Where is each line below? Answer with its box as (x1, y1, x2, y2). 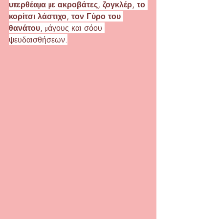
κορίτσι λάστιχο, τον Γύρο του (9, 11, 123, 22)
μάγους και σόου (43, 22, 105, 33)
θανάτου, (9, 22, 43, 33)
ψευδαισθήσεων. (9, 34, 67, 45)
